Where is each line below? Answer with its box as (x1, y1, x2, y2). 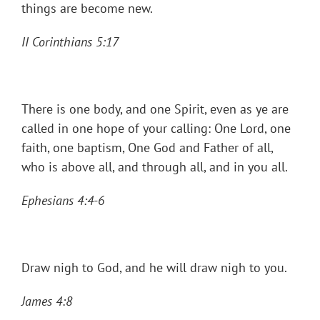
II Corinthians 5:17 (21, 34, 119, 51)
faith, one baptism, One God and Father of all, (21, 139, 273, 156)
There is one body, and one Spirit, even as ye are (21, 101, 289, 118)
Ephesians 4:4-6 (21, 192, 104, 209)
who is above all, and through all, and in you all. (21, 159, 288, 176)
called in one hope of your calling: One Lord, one (21, 120, 291, 137)
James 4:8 (21, 293, 72, 310)
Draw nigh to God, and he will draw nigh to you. (21, 259, 287, 276)
